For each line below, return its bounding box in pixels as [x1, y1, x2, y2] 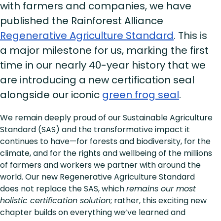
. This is [174, 28, 207, 42]
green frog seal [102, 87, 179, 102]
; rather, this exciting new [110, 194, 207, 206]
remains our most [126, 183, 196, 194]
